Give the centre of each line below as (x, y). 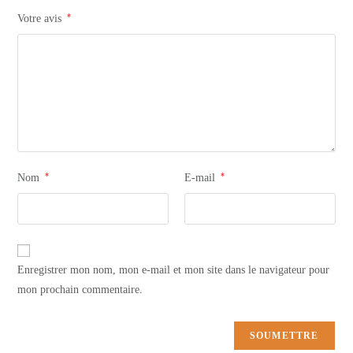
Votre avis (41, 19)
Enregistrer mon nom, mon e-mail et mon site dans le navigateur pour (174, 270)
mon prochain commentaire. (80, 290)
